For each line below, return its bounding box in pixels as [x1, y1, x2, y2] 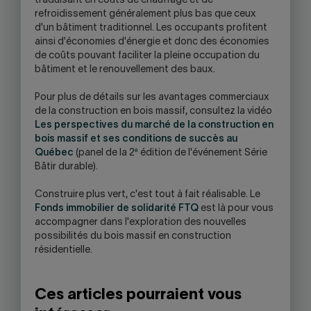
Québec [35, 149, 74, 158]
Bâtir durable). [35, 162, 98, 171]
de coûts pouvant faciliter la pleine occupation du [35, 51, 260, 60]
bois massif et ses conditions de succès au [35, 135, 237, 144]
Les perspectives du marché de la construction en [35, 121, 274, 130]
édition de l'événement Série [138, 149, 267, 158]
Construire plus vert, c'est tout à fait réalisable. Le [35, 190, 260, 199]
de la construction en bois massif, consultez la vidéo [35, 107, 272, 116]
